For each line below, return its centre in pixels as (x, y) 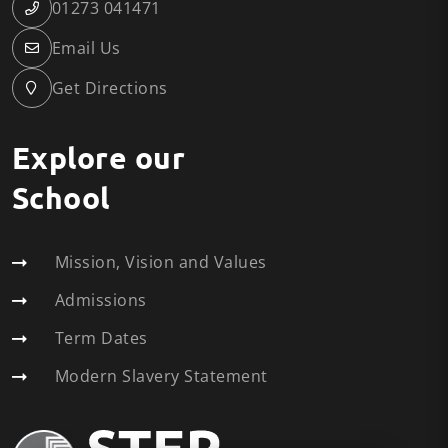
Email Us (86, 48)
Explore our (22, 157)
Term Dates (101, 338)
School (61, 197)
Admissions (101, 300)
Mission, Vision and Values (161, 262)
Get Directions (110, 88)
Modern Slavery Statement (161, 376)
